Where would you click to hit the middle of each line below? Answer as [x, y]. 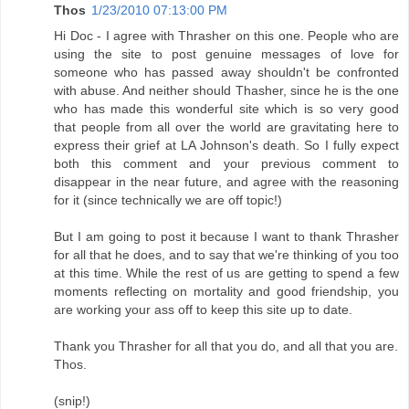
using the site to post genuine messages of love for [226, 54]
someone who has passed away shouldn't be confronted [226, 73]
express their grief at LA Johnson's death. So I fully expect [226, 146]
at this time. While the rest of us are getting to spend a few [226, 273]
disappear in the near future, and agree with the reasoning [226, 182]
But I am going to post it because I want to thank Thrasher [226, 237]
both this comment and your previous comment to [226, 164]
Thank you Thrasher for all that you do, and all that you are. [226, 346]
